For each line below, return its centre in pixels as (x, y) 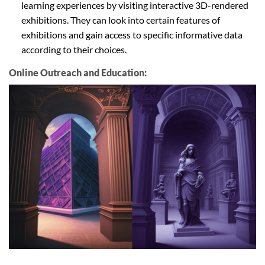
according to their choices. (74, 49)
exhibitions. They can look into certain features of (120, 20)
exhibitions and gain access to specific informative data (132, 34)
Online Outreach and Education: (78, 72)
